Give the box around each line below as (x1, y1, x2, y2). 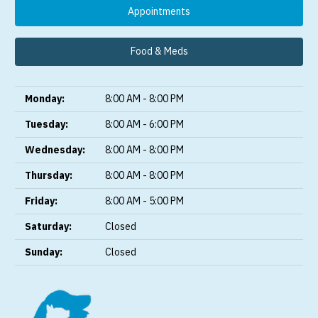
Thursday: (25, 168, 72, 182)
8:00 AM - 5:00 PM (105, 194, 184, 207)
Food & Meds (130, 45, 188, 58)
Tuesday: (25, 117, 68, 131)
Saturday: (25, 219, 72, 233)
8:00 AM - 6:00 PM (105, 117, 184, 131)
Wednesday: (25, 143, 85, 156)
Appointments (128, 5, 190, 18)
